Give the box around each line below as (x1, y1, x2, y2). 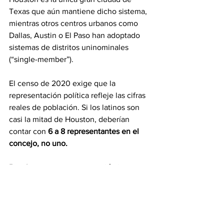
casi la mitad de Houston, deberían (9, 115, 131, 123)
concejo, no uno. (9, 139, 67, 147)
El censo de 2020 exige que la (9, 79, 117, 87)
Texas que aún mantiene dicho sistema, (9, 7, 149, 15)
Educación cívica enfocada (49, 187, 146, 195)
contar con (9, 127, 46, 135)
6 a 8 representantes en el (46, 127, 141, 135)
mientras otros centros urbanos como (9, 19, 140, 27)
